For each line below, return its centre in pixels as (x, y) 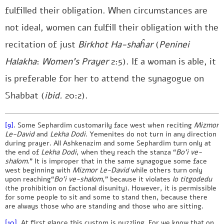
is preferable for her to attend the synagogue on (104, 78)
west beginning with (39, 170)
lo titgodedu (192, 179)
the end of (23, 152)
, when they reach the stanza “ (126, 152)
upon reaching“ (29, 179)
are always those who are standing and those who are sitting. (104, 206)
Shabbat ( (25, 95)
